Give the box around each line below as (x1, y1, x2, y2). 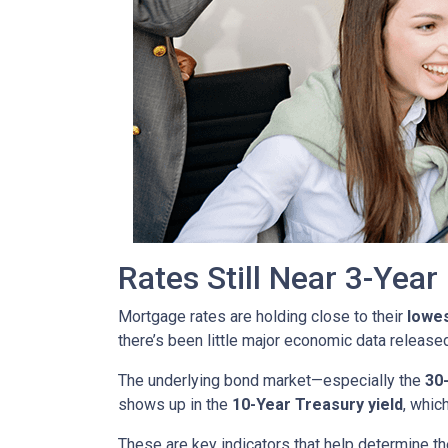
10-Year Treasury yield (232, 395, 403, 414)
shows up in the (118, 395, 232, 414)
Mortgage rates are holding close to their (118, 307, 407, 326)
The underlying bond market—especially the (118, 371, 425, 390)
